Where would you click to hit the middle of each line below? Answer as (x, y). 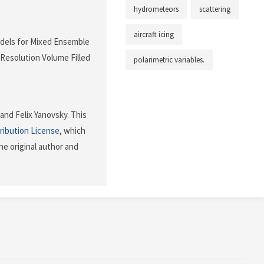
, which (72, 131)
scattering (215, 9)
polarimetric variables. (169, 60)
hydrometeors (156, 9)
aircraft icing (154, 35)
